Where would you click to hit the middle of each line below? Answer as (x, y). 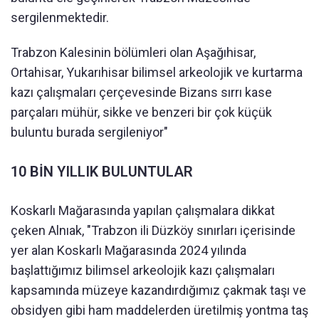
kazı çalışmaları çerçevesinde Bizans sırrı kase (141, 92)
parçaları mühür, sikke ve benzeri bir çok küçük (141, 112)
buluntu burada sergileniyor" (89, 132)
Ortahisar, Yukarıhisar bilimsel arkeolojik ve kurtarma (157, 72)
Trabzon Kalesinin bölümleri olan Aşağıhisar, (133, 52)
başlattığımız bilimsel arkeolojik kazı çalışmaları (143, 270)
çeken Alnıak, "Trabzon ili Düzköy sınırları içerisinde (153, 230)
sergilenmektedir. (60, 17)
